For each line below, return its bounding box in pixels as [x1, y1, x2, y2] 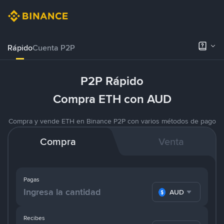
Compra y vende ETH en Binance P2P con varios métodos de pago [8, 116, 216, 125]
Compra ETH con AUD [52, 91, 171, 107]
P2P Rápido [80, 73, 143, 89]
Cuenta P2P [32, 42, 75, 53]
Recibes [23, 213, 45, 222]
